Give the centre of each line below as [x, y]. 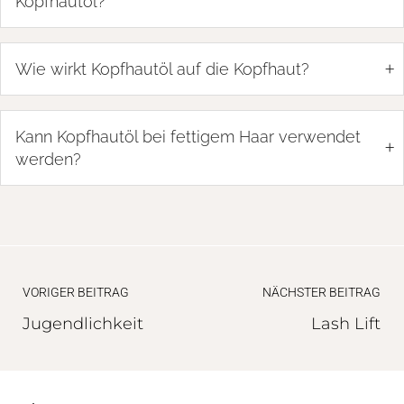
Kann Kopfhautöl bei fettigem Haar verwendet [188, 136]
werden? [48, 159]
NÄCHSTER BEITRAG [321, 292]
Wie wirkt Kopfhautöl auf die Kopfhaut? [162, 69]
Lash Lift [346, 323]
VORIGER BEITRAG [76, 292]
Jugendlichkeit [83, 323]
